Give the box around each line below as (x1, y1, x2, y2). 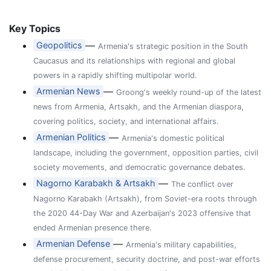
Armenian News (36, 86, 101, 97)
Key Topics (9, 22, 60, 34)
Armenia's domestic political (122, 133, 225, 143)
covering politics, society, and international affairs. (33, 116, 219, 126)
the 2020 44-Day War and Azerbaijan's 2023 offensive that (33, 208, 251, 218)
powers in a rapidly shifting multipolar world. (33, 70, 197, 80)
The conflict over (171, 179, 234, 189)
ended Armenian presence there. (33, 223, 152, 232)
